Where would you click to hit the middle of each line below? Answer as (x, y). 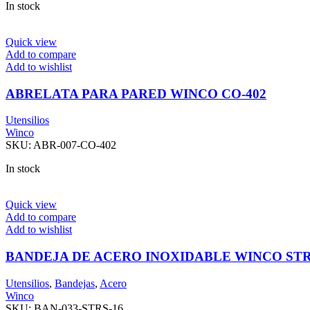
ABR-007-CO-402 (75, 145)
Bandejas (75, 283)
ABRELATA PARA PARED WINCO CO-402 (136, 93)
